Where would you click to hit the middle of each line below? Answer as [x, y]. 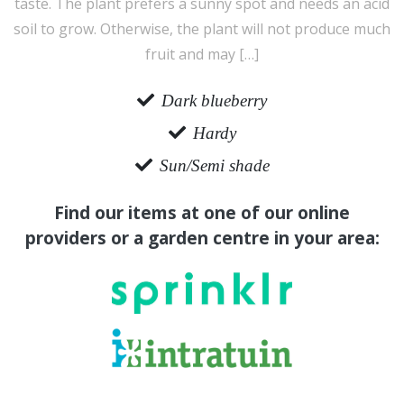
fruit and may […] [202, 54]
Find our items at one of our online [202, 212]
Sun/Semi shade [214, 165]
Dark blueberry [214, 101]
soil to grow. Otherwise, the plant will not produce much [202, 29]
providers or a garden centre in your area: [202, 238]
